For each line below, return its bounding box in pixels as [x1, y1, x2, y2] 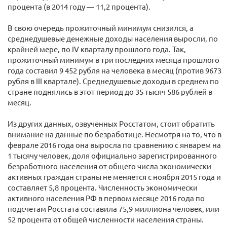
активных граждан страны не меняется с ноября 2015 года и [8, 172, 221, 181]
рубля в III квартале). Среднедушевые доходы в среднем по [8, 76, 219, 86]
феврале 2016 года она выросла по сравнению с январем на [8, 140, 221, 149]
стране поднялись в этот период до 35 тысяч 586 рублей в [8, 87, 212, 96]
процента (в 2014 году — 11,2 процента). [8, 2, 150, 11]
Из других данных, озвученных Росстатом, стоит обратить [8, 119, 215, 128]
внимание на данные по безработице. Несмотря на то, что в [8, 129, 221, 139]
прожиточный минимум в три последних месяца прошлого [8, 55, 219, 64]
